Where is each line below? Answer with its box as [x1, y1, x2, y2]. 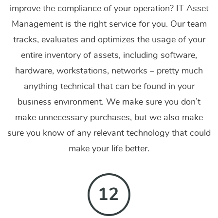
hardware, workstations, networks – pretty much [15, 67, 203, 75]
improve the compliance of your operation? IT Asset [9, 4, 209, 13]
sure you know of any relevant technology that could [7, 129, 211, 138]
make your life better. [69, 145, 149, 153]
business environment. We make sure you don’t [18, 98, 200, 107]
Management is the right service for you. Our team [11, 20, 207, 29]
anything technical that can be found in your [23, 82, 195, 91]
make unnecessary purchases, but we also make [15, 113, 203, 122]
